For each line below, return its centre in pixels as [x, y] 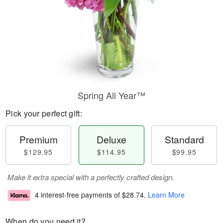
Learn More [166, 195]
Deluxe [111, 139]
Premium [38, 139]
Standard [184, 139]
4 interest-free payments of [78, 195]
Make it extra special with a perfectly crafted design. [91, 177]
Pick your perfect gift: [44, 113]
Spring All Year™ [111, 95]
